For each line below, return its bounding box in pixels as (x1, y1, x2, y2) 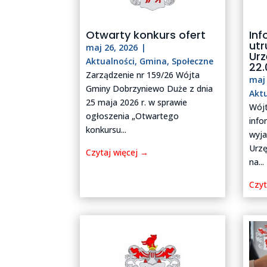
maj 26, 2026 (86, 42, 138, 54)
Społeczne (172, 55, 214, 67)
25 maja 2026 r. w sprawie (86, 97, 188, 108)
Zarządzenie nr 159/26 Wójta (86, 69, 200, 81)
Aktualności (86, 55, 135, 67)
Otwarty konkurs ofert (86, 27, 206, 43)
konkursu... (86, 124, 127, 136)
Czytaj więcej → (86, 147, 149, 159)
